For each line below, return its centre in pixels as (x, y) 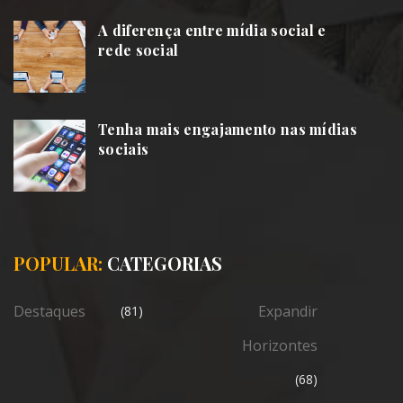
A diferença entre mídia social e (212, 30)
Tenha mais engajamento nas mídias (228, 129)
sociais (124, 148)
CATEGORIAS (162, 263)
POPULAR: (58, 263)
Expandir (288, 311)
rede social (139, 49)
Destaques (49, 311)
